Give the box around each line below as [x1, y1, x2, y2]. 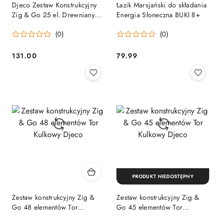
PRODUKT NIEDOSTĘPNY [132, 173, 193, 181]
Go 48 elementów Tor [12, 202, 78, 212]
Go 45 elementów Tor [116, 202, 183, 212]
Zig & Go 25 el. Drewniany [12, 10, 95, 20]
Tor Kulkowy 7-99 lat [12, 20, 73, 30]
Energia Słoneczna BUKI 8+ [116, 10, 200, 20]
